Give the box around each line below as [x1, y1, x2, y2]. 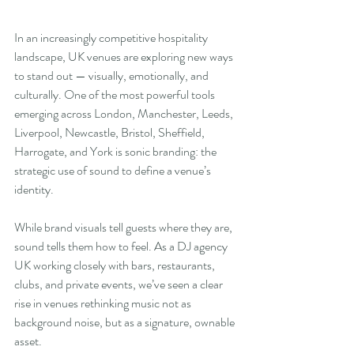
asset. [14, 332, 42, 351]
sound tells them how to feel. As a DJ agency [14, 237, 230, 256]
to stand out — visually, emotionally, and [14, 66, 211, 85]
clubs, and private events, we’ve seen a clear [14, 275, 225, 294]
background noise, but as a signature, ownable [14, 313, 237, 332]
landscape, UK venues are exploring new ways [14, 47, 235, 66]
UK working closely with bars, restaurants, [14, 256, 217, 275]
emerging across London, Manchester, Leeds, [14, 104, 235, 123]
